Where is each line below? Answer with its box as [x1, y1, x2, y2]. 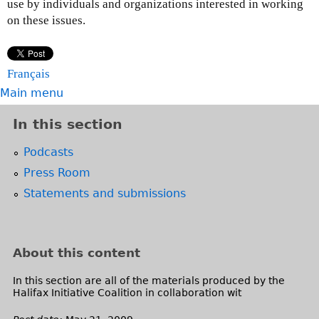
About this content [13, 245, 140, 260]
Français [7, 67, 50, 81]
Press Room [23, 165, 90, 179]
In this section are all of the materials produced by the [13, 275, 285, 287]
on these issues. [7, 13, 85, 27]
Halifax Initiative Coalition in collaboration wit [13, 287, 241, 299]
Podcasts [23, 145, 73, 159]
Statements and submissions [23, 186, 186, 200]
